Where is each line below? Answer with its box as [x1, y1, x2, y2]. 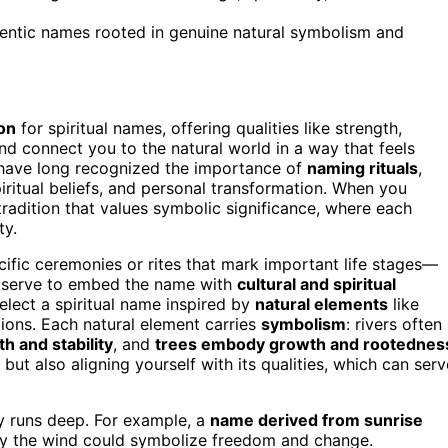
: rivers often [346, 313, 442, 334]
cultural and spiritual [237, 273, 396, 294]
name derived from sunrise [210, 409, 423, 430]
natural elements [255, 293, 388, 314]
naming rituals [307, 157, 418, 178]
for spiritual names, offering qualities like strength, [16, 117, 402, 138]
